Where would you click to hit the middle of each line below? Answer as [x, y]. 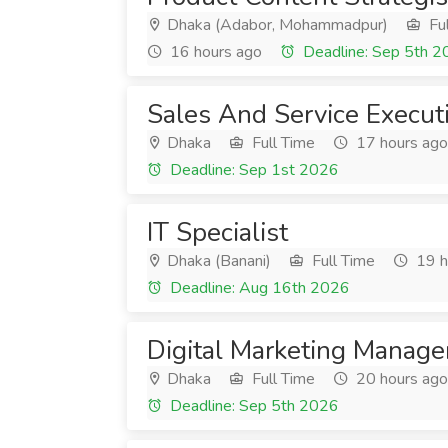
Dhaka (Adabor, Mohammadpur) [275, 25]
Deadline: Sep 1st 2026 [252, 170]
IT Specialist [217, 232]
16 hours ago [214, 52]
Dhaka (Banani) [217, 261]
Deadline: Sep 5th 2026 [252, 406]
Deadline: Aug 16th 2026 [258, 288]
